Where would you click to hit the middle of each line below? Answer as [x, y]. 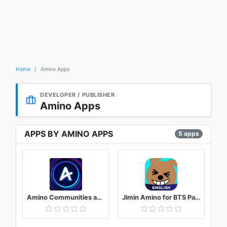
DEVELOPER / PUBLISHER [78, 94]
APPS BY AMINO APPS [69, 134]
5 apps [188, 134]
